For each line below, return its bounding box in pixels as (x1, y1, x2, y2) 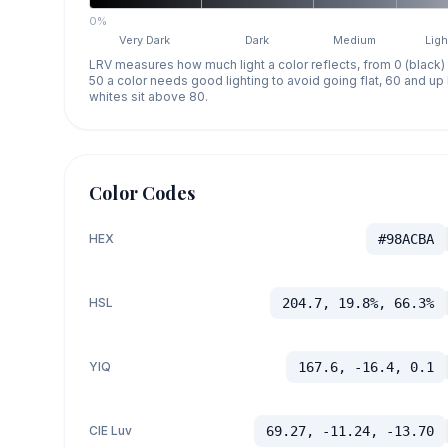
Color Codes (89, 181, 195, 206)
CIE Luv (89, 423, 132, 439)
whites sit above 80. (89, 89, 208, 105)
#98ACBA (377, 231, 434, 248)
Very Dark (119, 33, 171, 48)
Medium (333, 33, 377, 48)
